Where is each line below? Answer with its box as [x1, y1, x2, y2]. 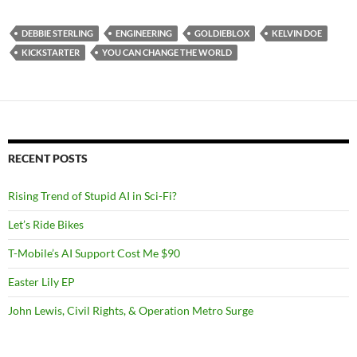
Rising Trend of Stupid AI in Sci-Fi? [8, 189, 177, 202]
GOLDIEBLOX [194, 28, 249, 38]
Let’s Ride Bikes [8, 218, 84, 231]
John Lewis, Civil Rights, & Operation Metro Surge [8, 304, 253, 317]
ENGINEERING [116, 28, 172, 38]
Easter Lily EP [8, 275, 75, 288]
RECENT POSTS [8, 151, 88, 165]
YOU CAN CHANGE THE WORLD [102, 47, 232, 57]
